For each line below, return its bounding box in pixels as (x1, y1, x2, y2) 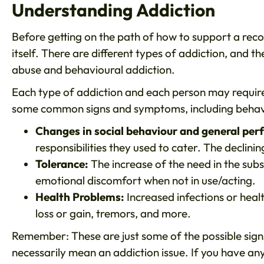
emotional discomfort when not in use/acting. (35, 173, 258, 188)
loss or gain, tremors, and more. (35, 206, 193, 221)
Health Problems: (35, 190, 124, 204)
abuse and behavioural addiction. (12, 62, 180, 77)
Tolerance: (35, 157, 88, 171)
